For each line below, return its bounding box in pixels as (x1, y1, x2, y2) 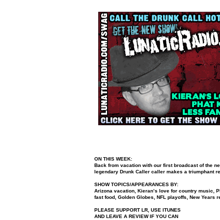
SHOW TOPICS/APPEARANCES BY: (94, 182, 180, 187)
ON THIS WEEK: (94, 156, 134, 162)
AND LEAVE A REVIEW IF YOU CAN (94, 214, 178, 219)
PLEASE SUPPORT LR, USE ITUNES (94, 207, 181, 213)
